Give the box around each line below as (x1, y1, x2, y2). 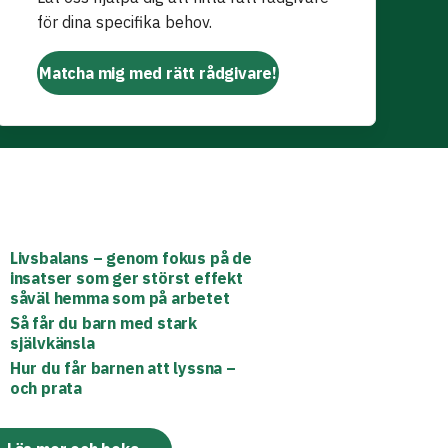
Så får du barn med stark (9, 313, 197, 333)
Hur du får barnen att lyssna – (9, 358, 236, 378)
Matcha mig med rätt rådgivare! (39, 63, 277, 83)
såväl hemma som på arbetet (9, 288, 230, 308)
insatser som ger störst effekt (9, 268, 243, 288)
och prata (9, 378, 82, 398)
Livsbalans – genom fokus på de (9, 248, 252, 268)
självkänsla (9, 333, 95, 353)
